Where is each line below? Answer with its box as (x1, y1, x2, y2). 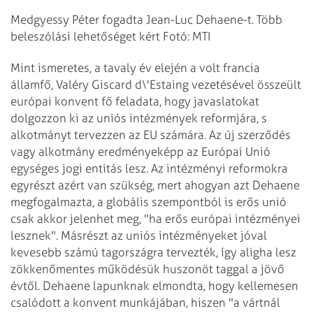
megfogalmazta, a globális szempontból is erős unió (10, 194, 286, 209)
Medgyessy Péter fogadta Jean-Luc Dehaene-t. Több (10, 12, 282, 27)
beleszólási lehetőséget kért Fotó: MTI (10, 29, 211, 43)
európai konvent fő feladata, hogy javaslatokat (10, 94, 259, 108)
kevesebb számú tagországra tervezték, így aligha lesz (10, 245, 296, 259)
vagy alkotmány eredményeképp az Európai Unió (10, 144, 270, 159)
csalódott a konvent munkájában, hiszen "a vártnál (10, 295, 280, 310)
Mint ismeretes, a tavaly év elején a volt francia (10, 60, 260, 75)
